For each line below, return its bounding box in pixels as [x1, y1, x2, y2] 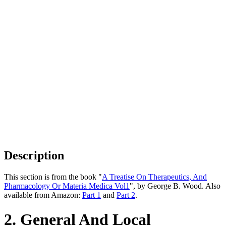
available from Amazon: [4, 190, 82, 199]
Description [4, 148, 64, 162]
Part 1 [82, 190, 101, 199]
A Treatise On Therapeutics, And [102, 172, 207, 181]
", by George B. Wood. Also [130, 181, 220, 190]
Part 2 [117, 190, 135, 199]
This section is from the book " [4, 172, 102, 181]
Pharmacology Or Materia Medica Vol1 [4, 181, 130, 190]
